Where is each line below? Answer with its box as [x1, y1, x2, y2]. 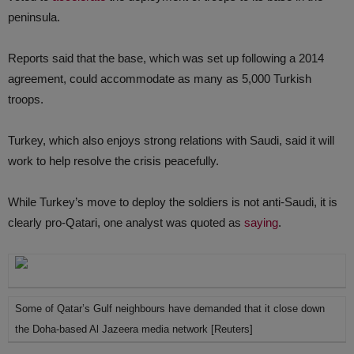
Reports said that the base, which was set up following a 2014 [8, 51, 324, 65]
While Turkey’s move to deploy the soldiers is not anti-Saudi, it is [8, 195, 337, 209]
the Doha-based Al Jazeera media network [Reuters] [15, 323, 253, 335]
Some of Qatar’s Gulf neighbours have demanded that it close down [15, 303, 325, 314]
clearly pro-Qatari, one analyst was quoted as [8, 216, 244, 229]
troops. [8, 92, 43, 106]
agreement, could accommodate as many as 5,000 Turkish [8, 72, 311, 85]
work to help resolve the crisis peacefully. [8, 154, 219, 168]
